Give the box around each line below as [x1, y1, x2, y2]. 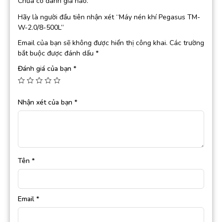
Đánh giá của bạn [18, 64, 73, 74]
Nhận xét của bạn [18, 98, 74, 108]
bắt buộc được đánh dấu [18, 49, 96, 58]
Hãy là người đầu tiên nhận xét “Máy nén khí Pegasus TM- [18, 12, 200, 22]
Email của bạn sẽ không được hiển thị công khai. [18, 38, 167, 48]
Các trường [169, 38, 204, 48]
